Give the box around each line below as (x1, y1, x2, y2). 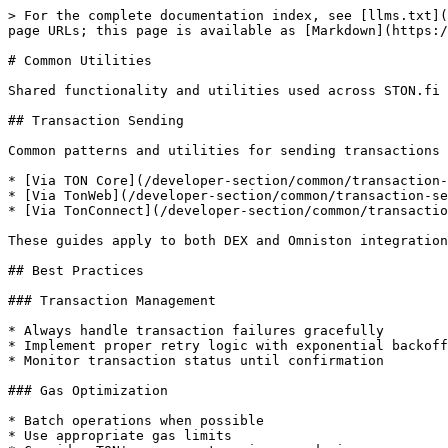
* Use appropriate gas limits (8, 428, 232, 443)
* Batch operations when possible (8, 413, 264, 428)
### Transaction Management (8, 293, 216, 308)
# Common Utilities (8, 53, 152, 68)
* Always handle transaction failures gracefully (8, 323, 384, 338)
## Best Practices (8, 263, 144, 278)
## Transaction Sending (8, 113, 184, 128)
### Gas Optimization (8, 383, 168, 398)
